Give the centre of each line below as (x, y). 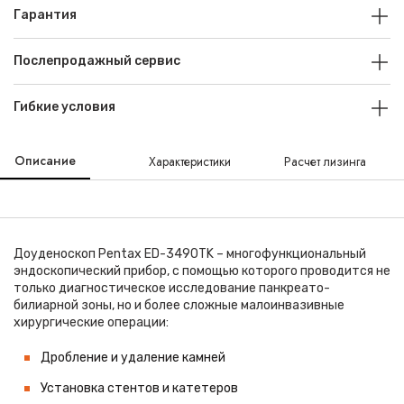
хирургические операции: (91, 322)
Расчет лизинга (325, 161)
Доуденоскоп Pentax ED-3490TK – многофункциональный (190, 254)
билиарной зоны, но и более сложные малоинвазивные (179, 305)
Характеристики (190, 161)
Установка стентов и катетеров (139, 388)
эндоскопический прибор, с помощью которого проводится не (202, 271)
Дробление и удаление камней (133, 358)
